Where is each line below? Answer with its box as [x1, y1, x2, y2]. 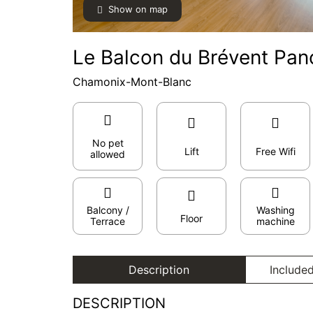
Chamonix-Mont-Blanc [73, 75, 191, 89]
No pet [92, 137, 124, 149]
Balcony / [86, 204, 129, 216]
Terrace [90, 215, 125, 227]
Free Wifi [255, 145, 296, 157]
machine [256, 215, 295, 227]
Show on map [108, 3, 168, 15]
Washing [256, 204, 295, 216]
